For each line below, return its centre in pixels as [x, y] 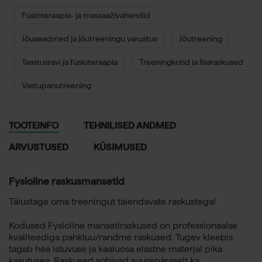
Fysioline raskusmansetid [67, 181]
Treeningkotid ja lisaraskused [191, 62]
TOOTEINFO [34, 125]
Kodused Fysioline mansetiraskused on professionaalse [123, 225]
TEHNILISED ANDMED [130, 125]
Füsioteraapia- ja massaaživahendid [86, 15]
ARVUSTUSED [39, 147]
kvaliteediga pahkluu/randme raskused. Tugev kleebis [121, 237]
